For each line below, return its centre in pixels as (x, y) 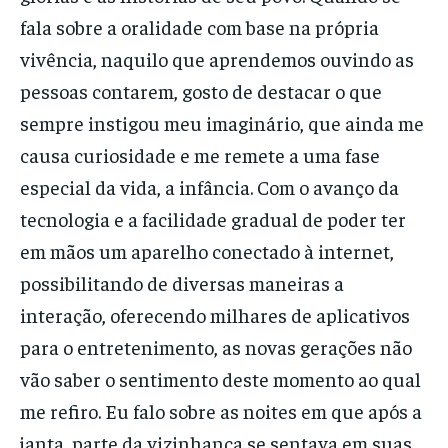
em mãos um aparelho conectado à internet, (207, 250)
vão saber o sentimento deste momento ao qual (220, 378)
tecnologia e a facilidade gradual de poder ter (213, 218)
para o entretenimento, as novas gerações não (216, 346)
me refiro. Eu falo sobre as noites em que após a (221, 410)
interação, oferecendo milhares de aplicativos (215, 314)
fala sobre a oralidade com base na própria (199, 26)
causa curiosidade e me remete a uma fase (200, 154)
